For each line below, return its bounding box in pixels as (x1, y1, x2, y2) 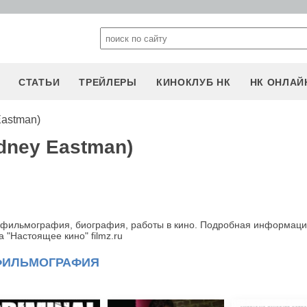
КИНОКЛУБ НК (156, 77, 231, 88)
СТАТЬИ (19, 77, 60, 88)
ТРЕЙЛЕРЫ (79, 77, 137, 88)
